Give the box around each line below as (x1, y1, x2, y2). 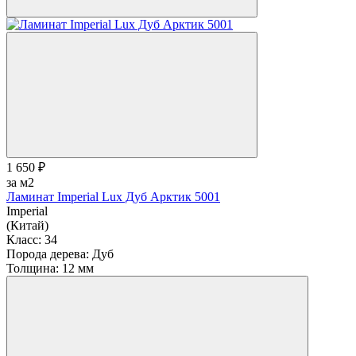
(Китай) (6, 219, 48, 233)
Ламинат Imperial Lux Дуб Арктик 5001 (6, 190, 220, 204)
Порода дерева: (6, 247, 89, 261)
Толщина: (6, 261, 59, 276)
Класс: (6, 233, 41, 247)
